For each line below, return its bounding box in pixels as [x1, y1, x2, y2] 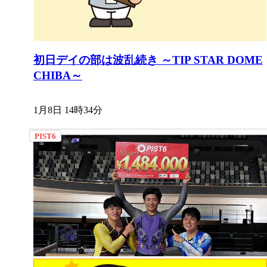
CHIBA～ [33, 69, 82, 82]
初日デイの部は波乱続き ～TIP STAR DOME [33, 54, 263, 67]
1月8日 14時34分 [33, 105, 103, 116]
